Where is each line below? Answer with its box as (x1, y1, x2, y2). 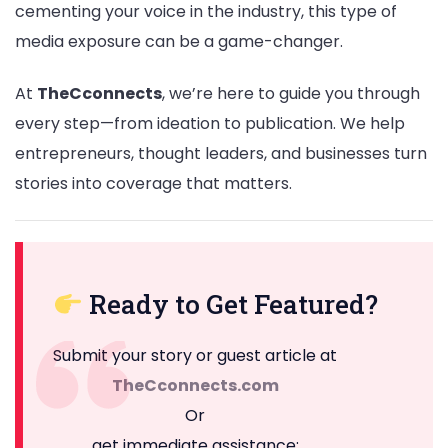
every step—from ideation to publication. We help (15, 111, 405, 135)
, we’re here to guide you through (162, 81, 420, 105)
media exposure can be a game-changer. (15, 30, 343, 54)
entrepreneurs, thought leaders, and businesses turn (15, 141, 427, 165)
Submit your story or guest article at (53, 344, 337, 368)
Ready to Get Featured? (82, 287, 378, 322)
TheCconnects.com (111, 374, 279, 398)
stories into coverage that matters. (15, 171, 292, 195)
